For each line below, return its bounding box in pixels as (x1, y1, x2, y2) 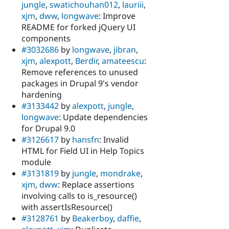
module (21, 156, 51, 168)
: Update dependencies (59, 111, 148, 123)
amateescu (102, 55, 144, 67)
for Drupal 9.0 (21, 123, 75, 134)
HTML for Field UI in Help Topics (21, 145, 144, 157)
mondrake (100, 168, 141, 179)
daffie (117, 213, 139, 224)
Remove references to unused (21, 66, 138, 78)
